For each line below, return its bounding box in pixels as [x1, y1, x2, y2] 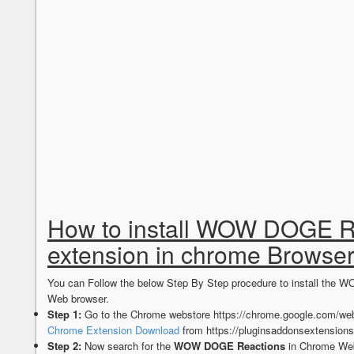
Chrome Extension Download [47, 322, 179, 338]
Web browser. [47, 291, 109, 307]
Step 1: [47, 307, 81, 322]
